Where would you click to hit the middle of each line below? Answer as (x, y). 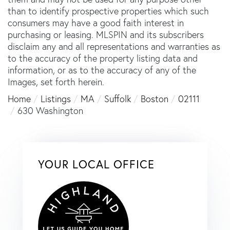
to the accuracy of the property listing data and (103, 58)
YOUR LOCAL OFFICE (96, 164)
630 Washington (50, 110)
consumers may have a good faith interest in (96, 23)
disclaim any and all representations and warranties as (114, 46)
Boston (155, 99)
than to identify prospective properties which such (108, 11)
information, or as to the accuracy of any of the (102, 70)
